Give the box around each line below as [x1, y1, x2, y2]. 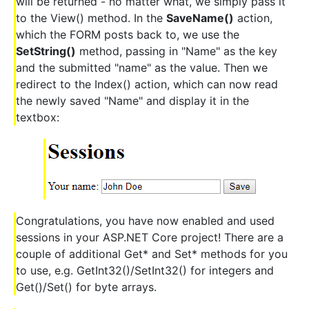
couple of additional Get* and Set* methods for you [16, 247, 288, 261]
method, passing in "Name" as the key [76, 43, 277, 58]
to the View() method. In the [16, 10, 166, 25]
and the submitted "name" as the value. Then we [16, 60, 268, 74]
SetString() [16, 43, 76, 58]
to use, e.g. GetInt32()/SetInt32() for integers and [16, 263, 274, 278]
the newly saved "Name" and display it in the [16, 93, 249, 108]
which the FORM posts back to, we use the [16, 27, 239, 41]
